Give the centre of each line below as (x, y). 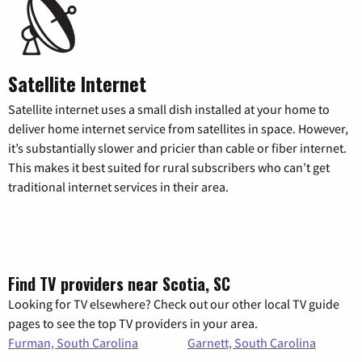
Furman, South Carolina (73, 343)
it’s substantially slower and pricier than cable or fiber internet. (177, 148)
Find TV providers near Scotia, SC (119, 284)
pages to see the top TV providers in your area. (133, 324)
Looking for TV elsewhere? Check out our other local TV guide (174, 304)
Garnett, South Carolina (252, 343)
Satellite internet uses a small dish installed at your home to (169, 109)
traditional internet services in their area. (118, 187)
